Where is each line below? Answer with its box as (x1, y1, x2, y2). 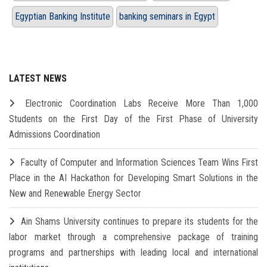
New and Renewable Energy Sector (9, 188, 141, 200)
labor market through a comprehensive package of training (9, 231, 258, 243)
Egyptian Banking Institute (15, 11, 110, 23)
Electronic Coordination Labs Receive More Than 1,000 (24, 98, 259, 110)
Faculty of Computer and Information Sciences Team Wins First (20, 157, 259, 169)
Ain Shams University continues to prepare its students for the (21, 216, 259, 228)
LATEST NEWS (9, 73, 67, 85)
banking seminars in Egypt (119, 11, 215, 23)
